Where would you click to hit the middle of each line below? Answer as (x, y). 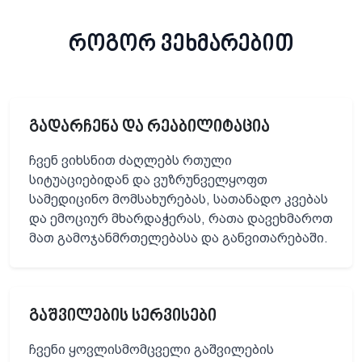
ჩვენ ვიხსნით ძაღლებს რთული (130, 160)
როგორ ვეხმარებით (181, 44)
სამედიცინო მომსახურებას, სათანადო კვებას (179, 199)
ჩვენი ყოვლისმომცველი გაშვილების (152, 349)
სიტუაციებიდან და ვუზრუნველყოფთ (148, 179)
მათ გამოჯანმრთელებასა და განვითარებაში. (179, 238)
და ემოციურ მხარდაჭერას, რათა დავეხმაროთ (181, 218)
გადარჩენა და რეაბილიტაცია (149, 127)
